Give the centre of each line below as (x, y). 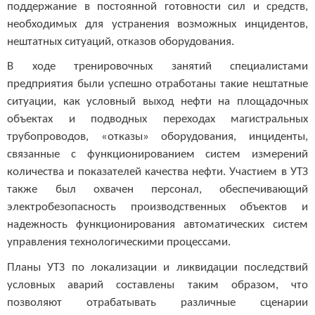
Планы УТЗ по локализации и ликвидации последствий (157, 267)
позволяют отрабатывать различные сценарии (157, 302)
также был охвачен (70, 190)
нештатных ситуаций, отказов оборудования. (121, 41)
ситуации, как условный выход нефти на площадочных (157, 102)
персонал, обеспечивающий (229, 190)
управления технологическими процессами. (119, 243)
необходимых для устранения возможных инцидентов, (157, 24)
